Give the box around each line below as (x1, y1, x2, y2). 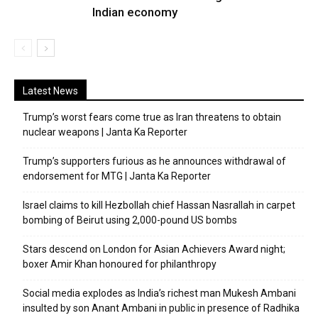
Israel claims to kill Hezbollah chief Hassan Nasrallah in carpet (23, 199, 295, 211)
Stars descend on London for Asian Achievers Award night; (23, 243, 285, 255)
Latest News (23, 84, 78, 97)
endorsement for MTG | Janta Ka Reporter (23, 170, 211, 182)
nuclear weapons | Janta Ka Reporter (23, 126, 187, 138)
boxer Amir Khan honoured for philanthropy (23, 258, 216, 270)
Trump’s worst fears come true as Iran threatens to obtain (23, 111, 281, 123)
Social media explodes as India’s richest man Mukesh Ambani (23, 287, 296, 299)
